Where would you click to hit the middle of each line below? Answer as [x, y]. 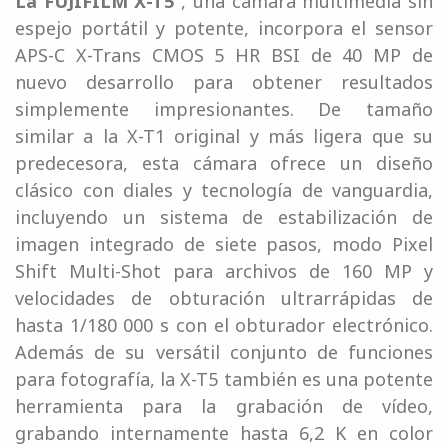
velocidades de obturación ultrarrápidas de [224, 298]
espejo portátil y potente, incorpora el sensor [224, 28]
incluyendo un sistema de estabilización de [224, 217]
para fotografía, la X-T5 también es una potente [224, 379]
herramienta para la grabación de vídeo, [224, 406]
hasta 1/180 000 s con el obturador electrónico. [224, 325]
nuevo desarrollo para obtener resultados [224, 82]
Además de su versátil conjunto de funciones [224, 352]
